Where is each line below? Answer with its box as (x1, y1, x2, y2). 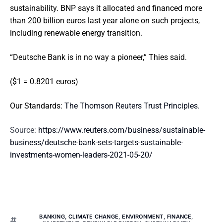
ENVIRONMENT (122, 213, 164, 220)
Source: (10, 125, 38, 135)
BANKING (39, 213, 65, 220)
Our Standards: (10, 101, 64, 111)
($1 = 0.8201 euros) (10, 77, 78, 86)
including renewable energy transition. (10, 28, 142, 38)
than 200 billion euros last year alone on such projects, (10, 16, 200, 25)
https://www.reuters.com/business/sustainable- (38, 125, 205, 135)
